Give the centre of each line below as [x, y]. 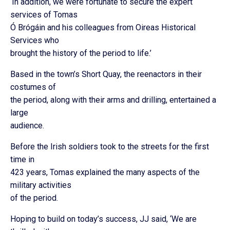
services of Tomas [44, 15]
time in [22, 159]
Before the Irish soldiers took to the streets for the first [110, 147]
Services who [35, 40]
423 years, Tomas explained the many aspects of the [105, 172]
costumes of [33, 87]
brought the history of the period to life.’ [81, 53]
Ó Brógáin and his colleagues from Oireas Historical [103, 27]
